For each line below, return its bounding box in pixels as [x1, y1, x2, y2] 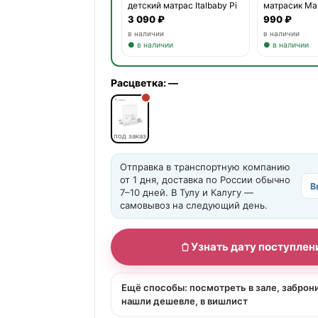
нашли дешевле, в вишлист [121, 295, 248, 307]
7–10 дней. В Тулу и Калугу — [119, 187, 253, 199]
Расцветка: [110, 77, 168, 89]
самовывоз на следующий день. [119, 199, 268, 212]
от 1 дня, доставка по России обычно [119, 174, 290, 186]
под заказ [113, 132, 146, 141]
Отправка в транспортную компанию [119, 161, 290, 173]
